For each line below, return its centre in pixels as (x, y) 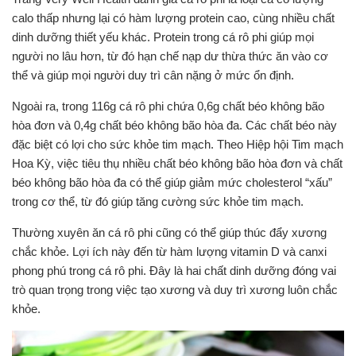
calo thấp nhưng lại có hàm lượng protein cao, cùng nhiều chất (173, 17)
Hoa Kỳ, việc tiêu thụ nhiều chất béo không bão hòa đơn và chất (177, 163)
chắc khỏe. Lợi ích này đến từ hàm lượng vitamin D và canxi (169, 251)
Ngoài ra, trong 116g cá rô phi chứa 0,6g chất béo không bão (168, 106)
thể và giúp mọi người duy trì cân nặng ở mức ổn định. (153, 75)
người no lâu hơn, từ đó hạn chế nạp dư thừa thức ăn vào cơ (170, 56)
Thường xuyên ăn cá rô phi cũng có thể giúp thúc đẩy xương (169, 232)
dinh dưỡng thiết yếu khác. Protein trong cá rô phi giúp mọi (163, 37)
